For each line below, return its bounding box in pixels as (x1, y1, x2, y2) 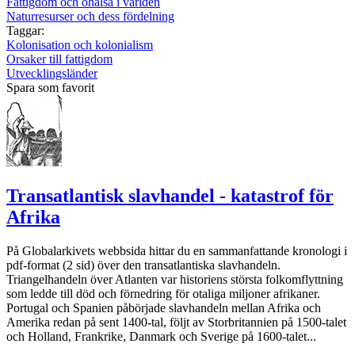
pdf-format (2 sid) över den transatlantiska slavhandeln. (6, 258, 281, 272)
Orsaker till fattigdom (6, 52, 113, 67)
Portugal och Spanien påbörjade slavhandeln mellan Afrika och (6, 300, 321, 315)
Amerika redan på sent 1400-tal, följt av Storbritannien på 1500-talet (6, 315, 346, 329)
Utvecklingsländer (6, 67, 97, 81)
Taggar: (6, 24, 44, 38)
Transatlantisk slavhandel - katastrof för (6, 185, 334, 206)
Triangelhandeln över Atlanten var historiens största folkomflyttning (6, 272, 343, 286)
